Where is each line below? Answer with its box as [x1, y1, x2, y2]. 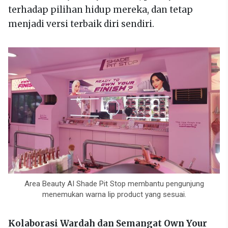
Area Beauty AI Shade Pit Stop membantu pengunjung [24, 179, 204, 188]
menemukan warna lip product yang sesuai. [42, 189, 186, 199]
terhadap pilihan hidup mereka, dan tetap [8, 4, 193, 15]
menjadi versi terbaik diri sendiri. [8, 18, 154, 30]
